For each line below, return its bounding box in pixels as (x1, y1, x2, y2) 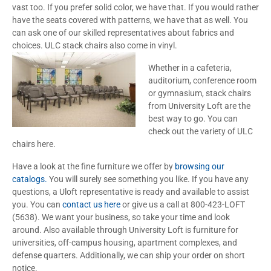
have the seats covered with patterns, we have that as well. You (12, 15, 248, 25)
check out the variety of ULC (148, 126, 253, 136)
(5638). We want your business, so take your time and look (12, 212, 230, 222)
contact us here (62, 199, 122, 209)
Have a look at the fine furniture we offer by (12, 161, 175, 171)
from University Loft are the (148, 100, 250, 111)
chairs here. (12, 139, 56, 149)
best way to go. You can (148, 113, 238, 123)
